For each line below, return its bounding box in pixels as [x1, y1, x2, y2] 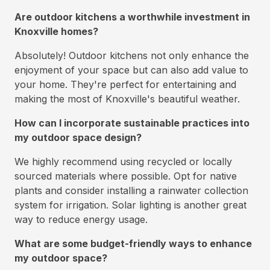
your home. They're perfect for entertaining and [14, 78, 236, 90]
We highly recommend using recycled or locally [14, 155, 232, 168]
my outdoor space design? [14, 131, 142, 143]
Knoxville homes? [14, 25, 98, 37]
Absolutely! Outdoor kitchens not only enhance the [14, 49, 249, 61]
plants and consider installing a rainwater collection [14, 184, 248, 196]
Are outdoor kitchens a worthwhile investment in [14, 11, 250, 23]
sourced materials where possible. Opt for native [14, 170, 237, 182]
